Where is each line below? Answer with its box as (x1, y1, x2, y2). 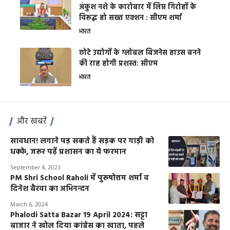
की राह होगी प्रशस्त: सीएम (79, 58, 158, 70)
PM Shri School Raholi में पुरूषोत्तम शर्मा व (10, 172, 149, 185)
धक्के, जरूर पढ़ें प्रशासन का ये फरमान (10, 146, 126, 159)
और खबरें (16, 114, 47, 129)
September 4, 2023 (10, 163, 61, 174)
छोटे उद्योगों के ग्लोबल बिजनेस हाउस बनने (79, 47, 201, 60)
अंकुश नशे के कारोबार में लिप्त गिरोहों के (79, 2, 196, 14)
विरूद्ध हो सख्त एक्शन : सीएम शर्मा (79, 12, 182, 25)
